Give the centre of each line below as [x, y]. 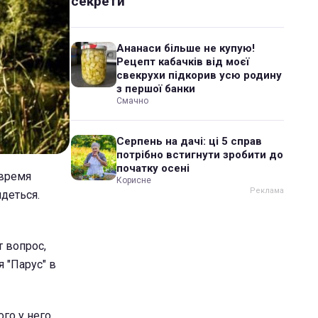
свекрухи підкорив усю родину [199, 75]
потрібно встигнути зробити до [200, 155]
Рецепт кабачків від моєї [183, 62]
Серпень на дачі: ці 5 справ [189, 141]
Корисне [134, 180]
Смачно [132, 101]
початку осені [153, 168]
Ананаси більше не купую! [186, 48]
